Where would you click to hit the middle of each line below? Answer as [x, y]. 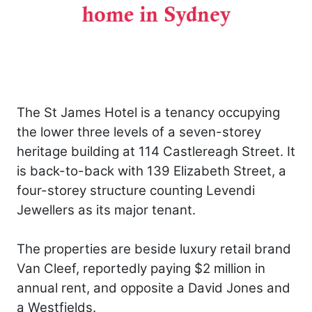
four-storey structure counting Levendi [136, 190]
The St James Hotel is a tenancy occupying [148, 112]
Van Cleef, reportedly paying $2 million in [141, 268]
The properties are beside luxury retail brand [154, 249]
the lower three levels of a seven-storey [139, 132]
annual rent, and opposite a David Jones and [154, 288]
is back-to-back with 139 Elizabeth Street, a [151, 171]
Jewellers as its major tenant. [106, 210]
